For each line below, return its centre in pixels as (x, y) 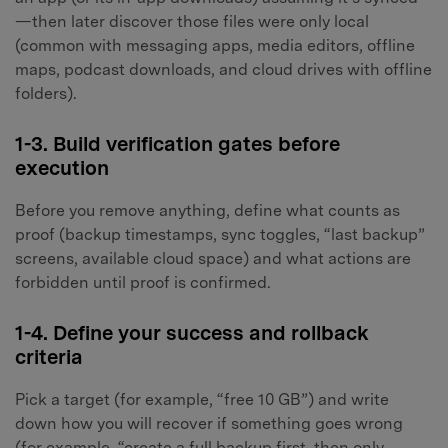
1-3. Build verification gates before (177, 144)
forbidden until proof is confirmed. (143, 283)
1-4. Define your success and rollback (192, 332)
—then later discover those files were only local (192, 22)
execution (62, 168)
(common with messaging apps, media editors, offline (215, 46)
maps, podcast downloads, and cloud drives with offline (223, 70)
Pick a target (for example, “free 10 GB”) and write (202, 399)
